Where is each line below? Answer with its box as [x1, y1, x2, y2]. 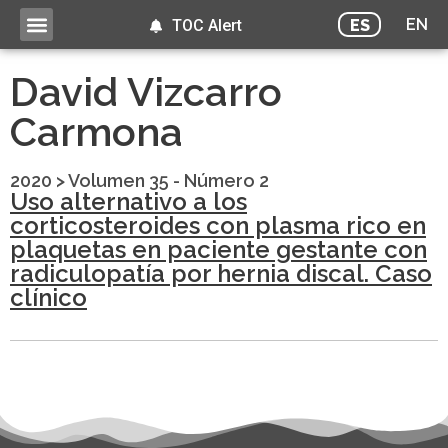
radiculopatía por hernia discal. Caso [10, 259, 432, 289]
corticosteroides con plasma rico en [10, 211, 426, 241]
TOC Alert [171, 16, 242, 35]
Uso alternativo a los [10, 187, 247, 217]
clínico [10, 283, 87, 313]
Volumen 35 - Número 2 [68, 170, 269, 192]
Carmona [10, 108, 183, 156]
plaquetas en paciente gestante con [10, 235, 427, 265]
